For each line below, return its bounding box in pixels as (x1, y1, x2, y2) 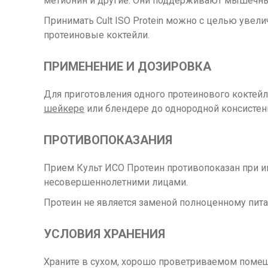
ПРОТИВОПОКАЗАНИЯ (44, 133, 172, 148)
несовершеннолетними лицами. (44, 176, 188, 188)
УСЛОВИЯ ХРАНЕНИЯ (44, 227, 165, 242)
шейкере (44, 103, 84, 115)
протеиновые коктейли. (44, 29, 150, 41)
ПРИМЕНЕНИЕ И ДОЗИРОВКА (44, 59, 211, 74)
